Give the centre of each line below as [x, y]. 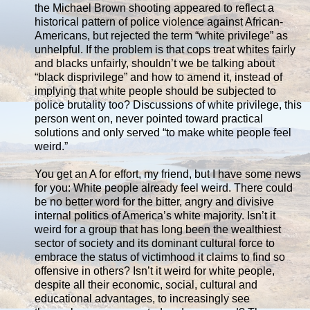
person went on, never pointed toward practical [149, 119]
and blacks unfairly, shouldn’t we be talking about [155, 64]
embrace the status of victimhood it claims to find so [160, 257]
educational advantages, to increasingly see [142, 299]
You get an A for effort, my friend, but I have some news [168, 174]
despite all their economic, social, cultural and [146, 285]
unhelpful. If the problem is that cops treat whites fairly [165, 50]
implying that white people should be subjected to [155, 91]
